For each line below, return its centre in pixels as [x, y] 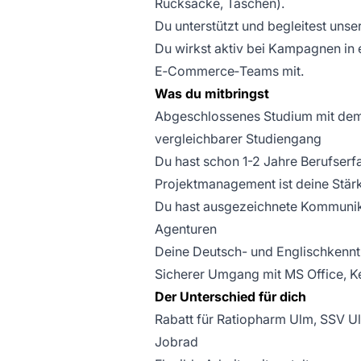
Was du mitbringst [212, 93]
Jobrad [176, 342]
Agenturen [186, 229]
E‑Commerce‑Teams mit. [229, 71]
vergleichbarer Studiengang [238, 139]
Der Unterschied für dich [230, 297]
